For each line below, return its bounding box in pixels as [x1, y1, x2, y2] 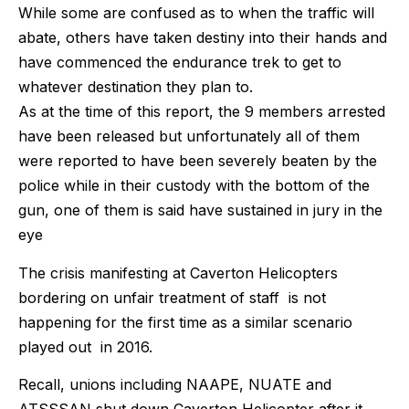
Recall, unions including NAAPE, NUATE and [18, 375, 331, 394]
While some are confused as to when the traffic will [18, 4, 374, 23]
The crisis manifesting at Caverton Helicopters [18, 263, 342, 282]
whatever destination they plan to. [18, 78, 253, 97]
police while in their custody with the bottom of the [18, 176, 370, 195]
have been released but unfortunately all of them [18, 127, 360, 146]
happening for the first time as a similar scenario [18, 312, 352, 331]
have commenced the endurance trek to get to [18, 53, 341, 72]
